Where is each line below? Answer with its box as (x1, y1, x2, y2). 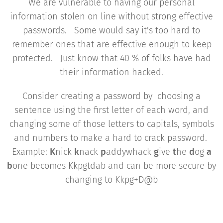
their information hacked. (60, 66, 163, 78)
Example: (11, 146, 50, 157)
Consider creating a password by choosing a (22, 90, 201, 102)
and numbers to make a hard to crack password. (13, 132, 210, 143)
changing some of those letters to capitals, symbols (9, 118, 214, 129)
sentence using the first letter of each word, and (14, 104, 209, 115)
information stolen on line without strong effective (10, 10, 213, 22)
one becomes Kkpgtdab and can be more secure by (12, 160, 216, 171)
